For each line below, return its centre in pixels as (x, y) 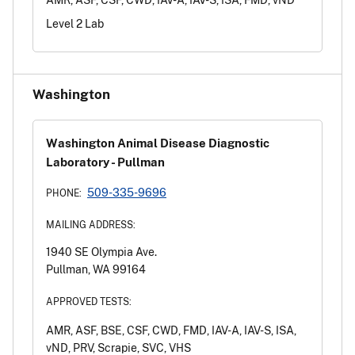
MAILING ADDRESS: (91, 225)
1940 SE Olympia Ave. (101, 252)
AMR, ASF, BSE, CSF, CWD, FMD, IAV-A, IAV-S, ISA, (171, 330)
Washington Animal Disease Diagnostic (158, 143)
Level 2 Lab (75, 23)
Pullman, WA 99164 (96, 269)
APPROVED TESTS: (89, 302)
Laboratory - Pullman (105, 162)
